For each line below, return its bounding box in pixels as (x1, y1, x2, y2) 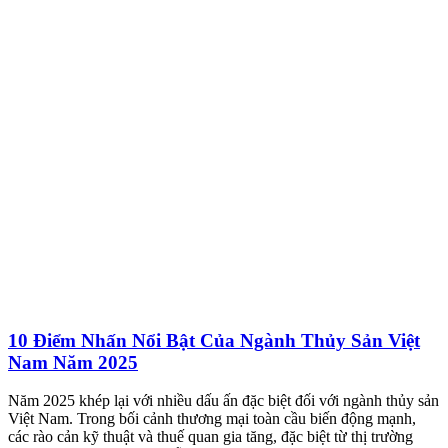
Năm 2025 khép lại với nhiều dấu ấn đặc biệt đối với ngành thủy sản (8, 392, 439, 410)
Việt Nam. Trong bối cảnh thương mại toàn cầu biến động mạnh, (8, 410, 416, 428)
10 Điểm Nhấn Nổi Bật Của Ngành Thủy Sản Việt (8, 329, 420, 351)
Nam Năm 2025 (8, 351, 138, 373)
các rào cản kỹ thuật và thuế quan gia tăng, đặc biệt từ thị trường (8, 428, 413, 446)
